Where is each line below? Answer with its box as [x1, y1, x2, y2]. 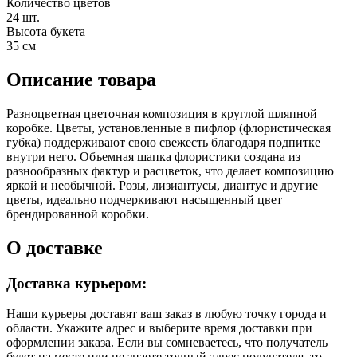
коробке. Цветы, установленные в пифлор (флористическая [6, 120, 331, 135]
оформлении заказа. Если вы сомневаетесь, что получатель [6, 335, 328, 350]
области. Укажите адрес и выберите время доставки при [6, 321, 312, 335]
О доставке [6, 237, 103, 258]
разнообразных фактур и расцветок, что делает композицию [6, 163, 334, 178]
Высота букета [6, 24, 85, 38]
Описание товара [6, 69, 156, 90]
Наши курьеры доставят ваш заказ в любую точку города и [6, 307, 327, 321]
